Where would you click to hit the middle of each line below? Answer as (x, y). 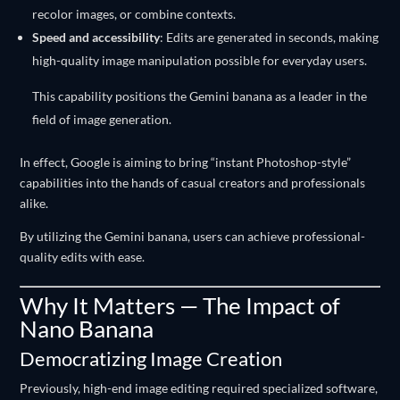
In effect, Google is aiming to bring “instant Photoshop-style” (186, 162)
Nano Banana (87, 329)
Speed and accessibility (96, 37)
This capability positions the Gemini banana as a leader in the (200, 96)
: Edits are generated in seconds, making (270, 37)
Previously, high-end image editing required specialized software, (199, 388)
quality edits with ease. (83, 257)
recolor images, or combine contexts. (134, 14)
